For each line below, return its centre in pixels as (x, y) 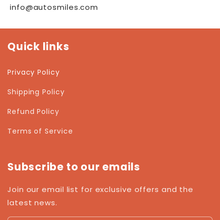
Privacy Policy (34, 72)
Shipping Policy (36, 92)
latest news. (32, 203)
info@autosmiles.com (54, 7)
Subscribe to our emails (74, 167)
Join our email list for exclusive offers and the (101, 190)
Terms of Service (40, 131)
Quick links (39, 47)
